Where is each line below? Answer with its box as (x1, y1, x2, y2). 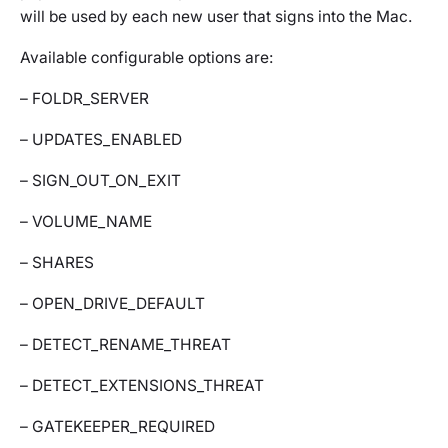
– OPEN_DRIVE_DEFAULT (20, 294, 205, 314)
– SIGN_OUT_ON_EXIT (20, 171, 181, 191)
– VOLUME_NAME (20, 212, 152, 232)
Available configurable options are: (20, 48, 273, 68)
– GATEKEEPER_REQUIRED (20, 417, 215, 437)
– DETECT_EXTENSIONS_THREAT (20, 376, 264, 396)
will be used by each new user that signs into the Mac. (20, 7, 412, 27)
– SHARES (20, 253, 94, 273)
